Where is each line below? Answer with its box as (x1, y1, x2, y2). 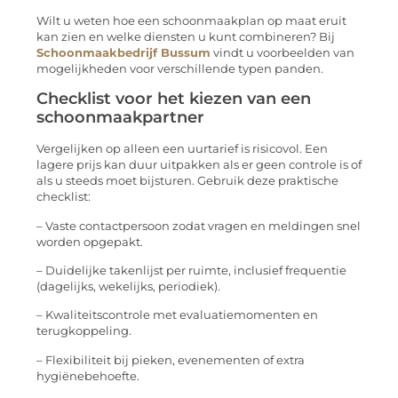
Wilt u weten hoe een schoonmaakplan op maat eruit (36, 13, 346, 28)
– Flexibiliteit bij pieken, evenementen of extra (36, 353, 305, 367)
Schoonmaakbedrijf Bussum (36, 45, 211, 60)
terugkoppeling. (36, 324, 131, 338)
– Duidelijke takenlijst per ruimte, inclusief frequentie (36, 263, 346, 277)
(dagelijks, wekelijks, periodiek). (36, 279, 220, 293)
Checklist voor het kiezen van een (36, 89, 311, 109)
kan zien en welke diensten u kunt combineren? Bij (36, 29, 335, 44)
